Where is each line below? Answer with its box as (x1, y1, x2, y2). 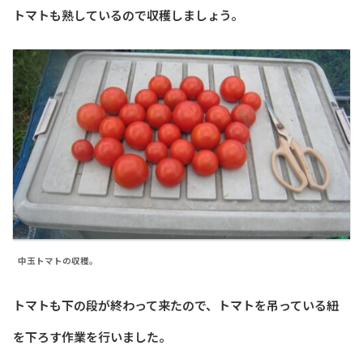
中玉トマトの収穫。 (18, 254, 98, 267)
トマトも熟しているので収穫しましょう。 (13, 6, 243, 24)
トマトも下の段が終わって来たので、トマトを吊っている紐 (13, 297, 339, 314)
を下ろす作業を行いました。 (13, 328, 171, 346)
